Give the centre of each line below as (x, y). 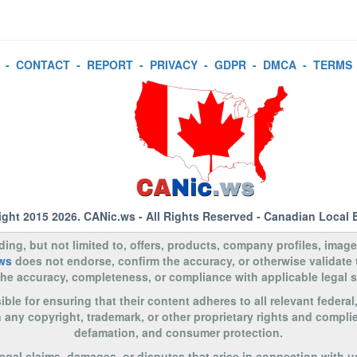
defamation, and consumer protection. (178, 332)
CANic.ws (109, 216)
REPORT (110, 65)
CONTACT (43, 65)
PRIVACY (173, 65)
